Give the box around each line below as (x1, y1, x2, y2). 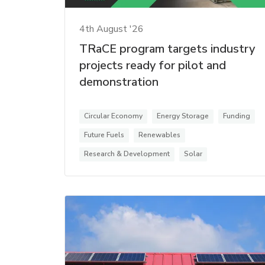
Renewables (138, 130, 180, 140)
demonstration (79, 73, 159, 90)
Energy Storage (157, 111, 209, 121)
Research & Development (84, 148, 170, 159)
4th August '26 (79, 22, 144, 35)
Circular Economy (84, 111, 143, 121)
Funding (223, 111, 250, 121)
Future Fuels (84, 130, 124, 140)
